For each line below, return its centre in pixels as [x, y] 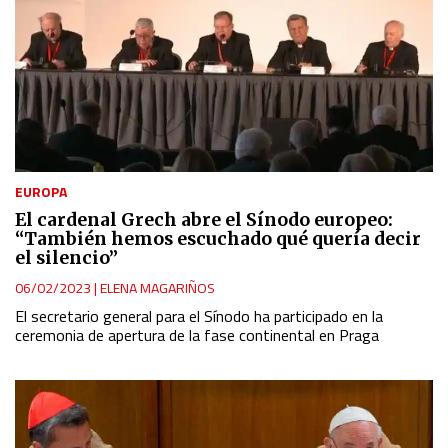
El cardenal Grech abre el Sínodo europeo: [204, 220]
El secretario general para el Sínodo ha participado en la [199, 316]
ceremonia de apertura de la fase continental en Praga [197, 335]
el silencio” [66, 258]
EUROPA [41, 192]
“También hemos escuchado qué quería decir [218, 239]
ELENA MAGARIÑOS [157, 288]
